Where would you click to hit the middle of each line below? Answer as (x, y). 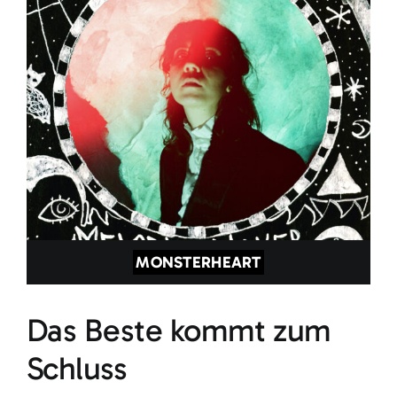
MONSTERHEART (198, 263)
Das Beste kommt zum (179, 331)
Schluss (77, 369)
